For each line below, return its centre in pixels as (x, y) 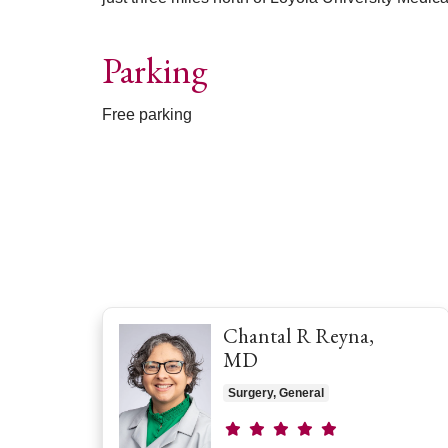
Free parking (147, 114)
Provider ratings (280, 426)
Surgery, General (276, 392)
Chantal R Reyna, (298, 335)
